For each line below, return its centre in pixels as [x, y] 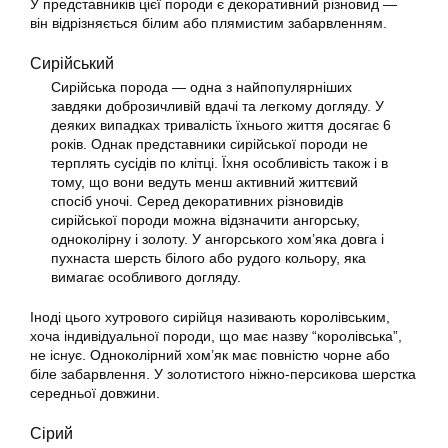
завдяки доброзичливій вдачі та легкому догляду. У [217, 106]
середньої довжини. [95, 393]
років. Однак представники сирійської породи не [209, 144]
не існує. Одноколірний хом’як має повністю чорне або [210, 355]
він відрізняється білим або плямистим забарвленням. [208, 23]
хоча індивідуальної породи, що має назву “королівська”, [216, 336]
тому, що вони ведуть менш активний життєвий [204, 182]
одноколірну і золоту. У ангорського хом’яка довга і [217, 239]
